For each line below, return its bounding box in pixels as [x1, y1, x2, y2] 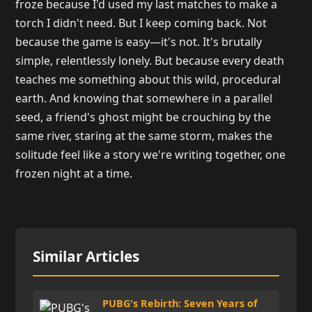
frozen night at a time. [15, 166, 133, 181]
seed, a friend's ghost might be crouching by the [15, 109, 272, 125]
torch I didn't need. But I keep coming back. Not [15, 15, 267, 31]
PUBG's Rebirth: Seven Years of [102, 297, 258, 310]
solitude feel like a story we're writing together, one [15, 147, 286, 162]
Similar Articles [33, 247, 140, 266]
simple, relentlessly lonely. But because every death [15, 53, 285, 68]
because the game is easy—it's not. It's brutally [15, 34, 263, 49]
